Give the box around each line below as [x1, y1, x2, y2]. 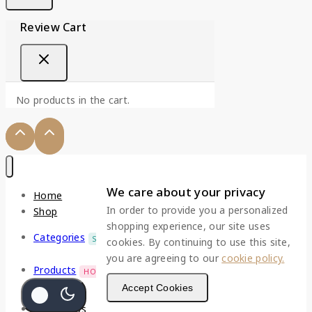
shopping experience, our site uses [107, 219, 271, 233]
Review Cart [20, 19, 87, 35]
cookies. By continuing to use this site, [107, 235, 291, 249]
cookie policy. [221, 251, 285, 265]
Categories [33, 231, 85, 244]
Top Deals [33, 286, 81, 300]
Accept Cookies [122, 282, 194, 293]
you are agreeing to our [107, 251, 222, 265]
